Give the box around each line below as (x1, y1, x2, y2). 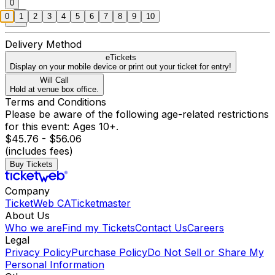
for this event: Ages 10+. (5, 120, 118, 133)
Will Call (40, 76, 69, 85)
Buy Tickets (10, 160, 53, 169)
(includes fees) (5, 145, 73, 158)
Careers (187, 222, 224, 234)
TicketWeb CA (5, 197, 71, 210)
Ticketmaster (71, 197, 131, 210)
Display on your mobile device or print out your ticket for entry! (10, 62, 231, 72)
